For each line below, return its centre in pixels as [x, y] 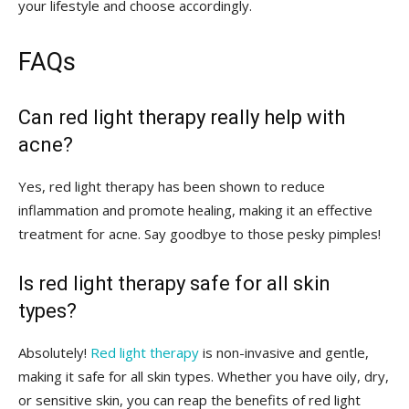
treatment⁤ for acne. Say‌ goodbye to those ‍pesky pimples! [199, 233]
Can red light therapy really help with [182, 117]
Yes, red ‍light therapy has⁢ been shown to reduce [172, 186]
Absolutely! [54, 352]
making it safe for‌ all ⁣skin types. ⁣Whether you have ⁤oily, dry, [204, 376]
